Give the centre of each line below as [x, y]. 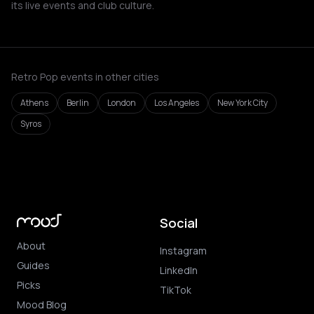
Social [179, 223]
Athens [34, 103]
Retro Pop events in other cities [85, 77]
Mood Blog [42, 304]
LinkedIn [179, 270]
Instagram [183, 251]
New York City [243, 103]
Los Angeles [177, 103]
